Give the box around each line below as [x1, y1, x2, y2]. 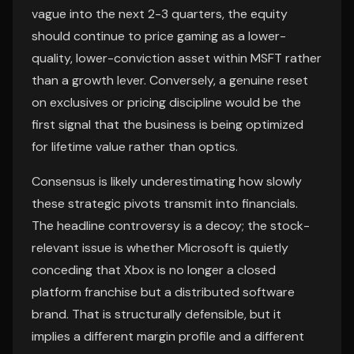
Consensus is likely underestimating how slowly [32, 173, 302, 190]
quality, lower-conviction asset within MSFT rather [32, 50, 322, 66]
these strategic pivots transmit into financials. [32, 195, 298, 212]
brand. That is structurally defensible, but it [32, 306, 281, 322]
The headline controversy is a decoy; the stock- [32, 217, 310, 234]
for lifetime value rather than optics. [32, 138, 238, 155]
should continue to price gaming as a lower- [32, 28, 286, 44]
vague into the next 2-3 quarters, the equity [32, 6, 288, 22]
